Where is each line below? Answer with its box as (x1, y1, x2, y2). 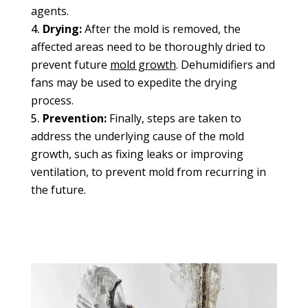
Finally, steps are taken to (106, 110, 241, 126)
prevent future (30, 56, 110, 72)
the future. (30, 181, 86, 197)
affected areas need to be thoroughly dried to (30, 38, 265, 54)
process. (30, 92, 74, 108)
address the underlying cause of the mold (30, 128, 244, 144)
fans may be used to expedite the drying (30, 74, 237, 90)
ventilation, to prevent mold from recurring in (30, 164, 266, 179)
